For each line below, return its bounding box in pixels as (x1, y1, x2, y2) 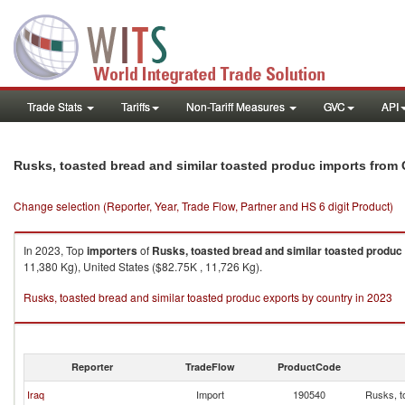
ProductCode (278, 360, 341, 373)
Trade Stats (27, 99, 85, 114)
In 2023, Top (24, 242, 87, 258)
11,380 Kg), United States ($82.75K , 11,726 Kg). (24, 259, 262, 274)
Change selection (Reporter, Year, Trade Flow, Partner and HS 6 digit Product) (14, 198, 393, 213)
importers (87, 242, 137, 259)
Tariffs (121, 99, 150, 114)
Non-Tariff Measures (186, 99, 287, 114)
